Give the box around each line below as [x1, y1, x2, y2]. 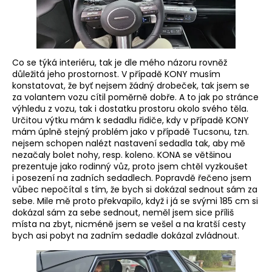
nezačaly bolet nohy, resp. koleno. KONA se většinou [12, 149, 231, 161]
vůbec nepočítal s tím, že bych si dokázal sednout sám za [12, 183, 257, 196]
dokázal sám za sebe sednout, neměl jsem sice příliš [12, 206, 234, 219]
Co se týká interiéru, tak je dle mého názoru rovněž [12, 56, 227, 69]
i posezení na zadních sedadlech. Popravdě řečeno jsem [12, 172, 251, 185]
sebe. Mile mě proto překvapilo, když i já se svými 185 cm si [12, 195, 258, 208]
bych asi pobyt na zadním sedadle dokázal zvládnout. [12, 229, 239, 242]
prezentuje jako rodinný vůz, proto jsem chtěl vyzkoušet [12, 160, 248, 173]
